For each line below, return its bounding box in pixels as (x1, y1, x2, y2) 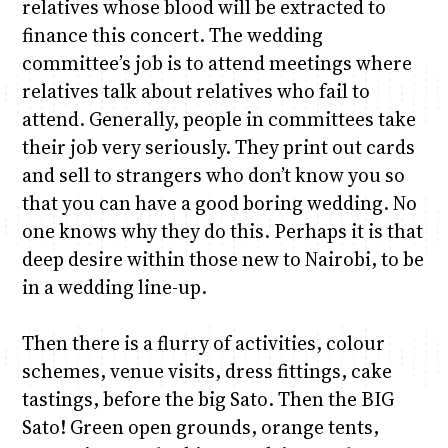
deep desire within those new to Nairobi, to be (21, 246, 424, 273)
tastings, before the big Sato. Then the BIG (21, 386, 394, 413)
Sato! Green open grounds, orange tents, (21, 414, 379, 441)
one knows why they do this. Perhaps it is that (21, 218, 423, 245)
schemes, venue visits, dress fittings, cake (21, 358, 392, 385)
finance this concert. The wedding (21, 22, 323, 49)
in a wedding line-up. (21, 274, 207, 301)
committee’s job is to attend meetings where (21, 50, 412, 77)
